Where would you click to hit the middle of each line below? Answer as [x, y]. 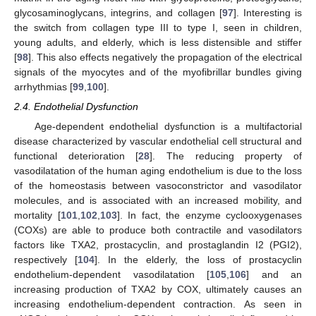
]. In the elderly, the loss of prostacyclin [198, 259]
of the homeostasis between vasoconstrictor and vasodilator [158, 185]
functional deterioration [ [77, 156]
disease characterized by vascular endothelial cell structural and [158, 141]
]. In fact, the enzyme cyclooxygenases [209, 215]
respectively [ [46, 259]
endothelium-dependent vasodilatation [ [112, 274]
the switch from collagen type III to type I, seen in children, [158, 27]
